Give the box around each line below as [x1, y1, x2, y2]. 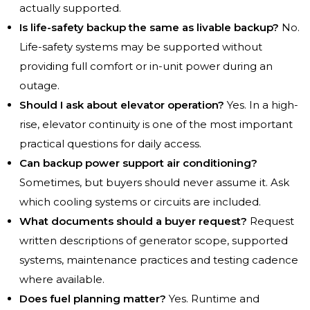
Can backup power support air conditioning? [19, 156, 257, 170]
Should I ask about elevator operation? [19, 98, 224, 112]
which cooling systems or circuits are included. [19, 195, 261, 209]
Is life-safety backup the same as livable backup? [19, 21, 279, 35]
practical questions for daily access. [19, 137, 201, 151]
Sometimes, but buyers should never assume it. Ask [19, 176, 289, 190]
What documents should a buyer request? [19, 215, 247, 228]
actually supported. [19, 1, 121, 15]
